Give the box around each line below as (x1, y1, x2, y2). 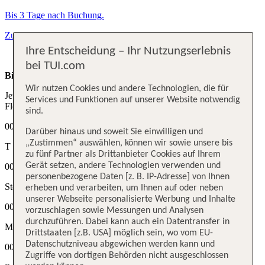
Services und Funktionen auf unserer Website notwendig (25, 95, 241, 105)
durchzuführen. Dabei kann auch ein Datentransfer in (25, 216, 230, 227)
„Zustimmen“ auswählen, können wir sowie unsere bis (25, 138, 233, 148)
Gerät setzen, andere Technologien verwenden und (25, 160, 221, 170)
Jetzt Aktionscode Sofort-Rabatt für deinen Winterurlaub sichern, (5, 91, 245, 101)
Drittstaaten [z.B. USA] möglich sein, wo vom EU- (25, 228, 214, 238)
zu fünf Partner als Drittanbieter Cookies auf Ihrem (25, 149, 221, 159)
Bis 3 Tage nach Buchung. (5, 10, 104, 21)
